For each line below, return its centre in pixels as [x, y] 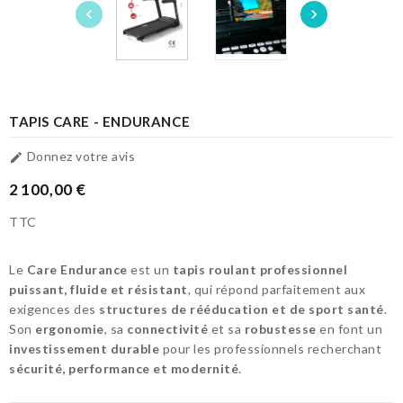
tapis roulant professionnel [260, 270]
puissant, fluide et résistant [99, 290]
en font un [349, 329]
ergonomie [70, 329]
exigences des [54, 309]
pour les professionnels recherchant [270, 349]
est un [150, 270]
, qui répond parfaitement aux [276, 290]
